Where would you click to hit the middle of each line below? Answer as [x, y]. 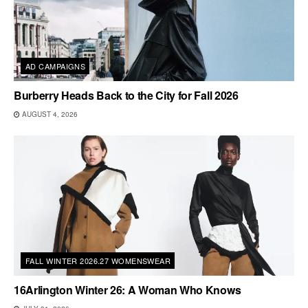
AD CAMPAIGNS [56, 66]
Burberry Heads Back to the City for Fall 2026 [126, 95]
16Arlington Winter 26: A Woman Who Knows [128, 289]
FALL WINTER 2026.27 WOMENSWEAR [98, 260]
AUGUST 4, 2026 [49, 114]
